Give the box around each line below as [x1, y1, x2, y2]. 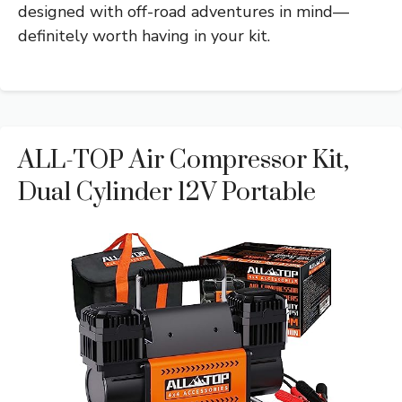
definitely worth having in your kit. [18, 24, 270, 47]
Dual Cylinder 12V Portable [18, 176, 316, 208]
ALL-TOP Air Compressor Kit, [18, 144, 349, 176]
